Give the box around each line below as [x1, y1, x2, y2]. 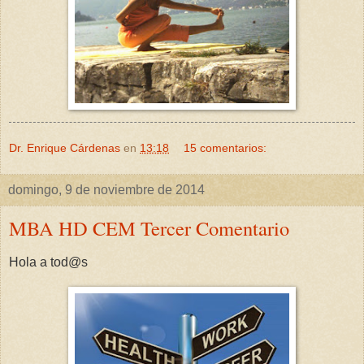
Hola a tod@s [9, 255, 88, 270]
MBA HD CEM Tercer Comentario [9, 214, 289, 242]
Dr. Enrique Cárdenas [9, 141, 120, 155]
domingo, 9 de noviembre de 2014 [8, 183, 205, 197]
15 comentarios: [184, 141, 267, 155]
